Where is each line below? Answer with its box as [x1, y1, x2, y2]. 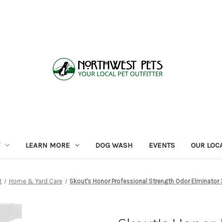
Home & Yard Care [8, 177, 62, 185]
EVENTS [148, 140, 175, 150]
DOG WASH [95, 140, 133, 150]
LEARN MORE [25, 140, 70, 150]
